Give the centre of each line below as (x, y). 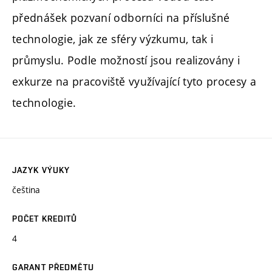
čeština (26, 190)
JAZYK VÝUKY (41, 170)
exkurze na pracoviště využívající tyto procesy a (134, 82)
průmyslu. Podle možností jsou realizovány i (126, 60)
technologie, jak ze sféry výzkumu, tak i (113, 39)
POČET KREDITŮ (45, 219)
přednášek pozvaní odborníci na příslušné (121, 18)
